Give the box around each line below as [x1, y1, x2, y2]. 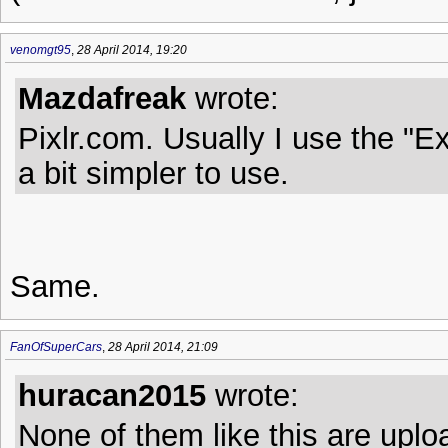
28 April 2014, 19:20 [77, 43, 187, 57]
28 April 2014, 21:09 [108, 340, 218, 354]
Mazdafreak [18, 81, 186, 115]
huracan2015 [18, 378, 206, 412]
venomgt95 [10, 43, 71, 57]
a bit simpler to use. [18, 156, 289, 190]
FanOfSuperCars [10, 340, 102, 354]
